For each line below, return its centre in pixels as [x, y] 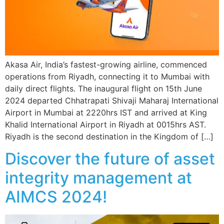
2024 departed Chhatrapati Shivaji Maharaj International [112, 100]
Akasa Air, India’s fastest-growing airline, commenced [106, 64]
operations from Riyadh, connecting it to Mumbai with [107, 76]
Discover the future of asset [110, 159]
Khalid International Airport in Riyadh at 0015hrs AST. [105, 124]
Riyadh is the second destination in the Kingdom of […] [109, 136]
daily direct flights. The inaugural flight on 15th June [103, 88]
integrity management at [98, 178]
